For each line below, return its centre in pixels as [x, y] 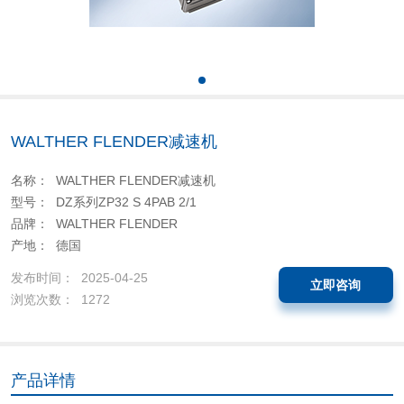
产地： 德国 [46, 246]
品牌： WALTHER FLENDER [94, 224]
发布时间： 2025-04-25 [79, 277]
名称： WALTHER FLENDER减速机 [113, 181]
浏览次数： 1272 [60, 299]
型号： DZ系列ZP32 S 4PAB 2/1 [103, 202]
